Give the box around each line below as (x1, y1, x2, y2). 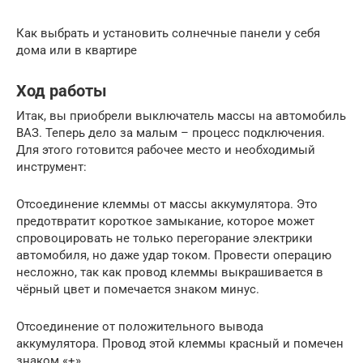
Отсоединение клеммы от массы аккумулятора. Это (16, 196, 318, 211)
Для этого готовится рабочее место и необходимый (16, 142, 315, 157)
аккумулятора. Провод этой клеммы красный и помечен (16, 335, 344, 351)
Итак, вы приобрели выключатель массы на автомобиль (16, 108, 346, 123)
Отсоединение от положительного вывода (16, 318, 263, 334)
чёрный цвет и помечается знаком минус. (16, 281, 259, 297)
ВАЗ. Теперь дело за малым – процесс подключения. (16, 125, 325, 140)
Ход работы (16, 82, 107, 100)
